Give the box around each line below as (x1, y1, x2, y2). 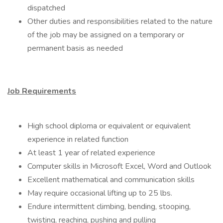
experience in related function (27, 134, 128, 145)
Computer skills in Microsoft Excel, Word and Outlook (27, 161, 212, 172)
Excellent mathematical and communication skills (27, 174, 195, 185)
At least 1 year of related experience (27, 147, 155, 158)
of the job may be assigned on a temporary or (27, 29, 184, 40)
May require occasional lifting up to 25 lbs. (27, 188, 172, 199)
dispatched (27, 2, 65, 13)
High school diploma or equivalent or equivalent (27, 120, 191, 131)
